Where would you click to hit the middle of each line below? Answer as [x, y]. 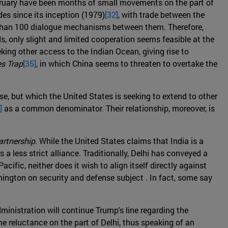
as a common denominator [52, 108]
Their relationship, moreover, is [159, 108]
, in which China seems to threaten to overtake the [127, 64]
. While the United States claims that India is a [119, 141]
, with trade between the [161, 15]
